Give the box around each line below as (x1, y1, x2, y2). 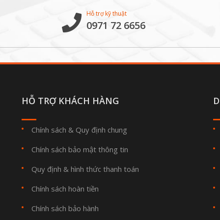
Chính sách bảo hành (31, 203, 99, 213)
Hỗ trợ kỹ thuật (86, 9, 127, 18)
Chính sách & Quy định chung (31, 125, 127, 135)
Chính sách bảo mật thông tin (31, 144, 128, 154)
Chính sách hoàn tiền (31, 184, 99, 193)
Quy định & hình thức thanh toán (31, 164, 139, 174)
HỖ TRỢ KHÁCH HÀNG (22, 95, 119, 107)
